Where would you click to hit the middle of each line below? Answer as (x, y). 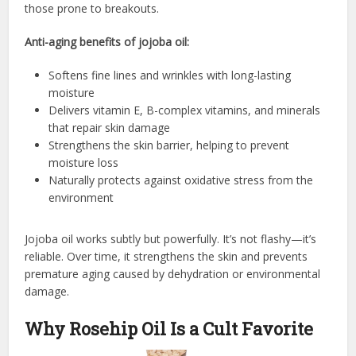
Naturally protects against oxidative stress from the (181, 180)
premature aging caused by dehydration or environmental (173, 273)
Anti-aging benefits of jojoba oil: (107, 41)
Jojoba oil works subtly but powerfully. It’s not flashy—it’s (171, 238)
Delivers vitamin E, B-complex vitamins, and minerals (185, 110)
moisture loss (84, 162)
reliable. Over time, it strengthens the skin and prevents (166, 256)
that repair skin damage (110, 127)
